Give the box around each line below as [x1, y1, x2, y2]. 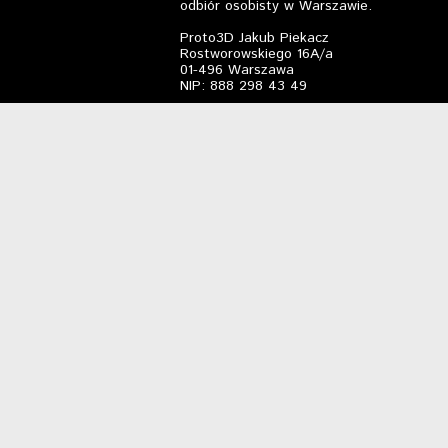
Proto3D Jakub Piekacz [180, 28, 329, 48]
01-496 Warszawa [180, 60, 294, 80]
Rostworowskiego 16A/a [180, 44, 333, 64]
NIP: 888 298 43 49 [180, 76, 307, 96]
